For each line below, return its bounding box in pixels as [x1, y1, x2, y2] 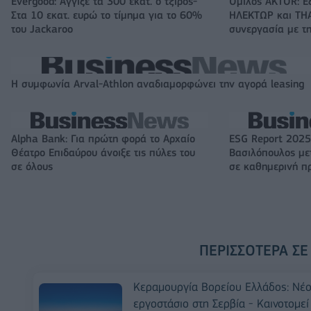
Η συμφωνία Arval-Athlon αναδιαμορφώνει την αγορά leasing [11, 78, 304, 91]
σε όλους [11, 160, 53, 174]
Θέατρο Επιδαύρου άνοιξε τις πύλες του [11, 146, 195, 160]
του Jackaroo [11, 23, 73, 36]
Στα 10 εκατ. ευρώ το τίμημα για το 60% [11, 9, 202, 22]
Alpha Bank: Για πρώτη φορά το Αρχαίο [11, 133, 195, 146]
